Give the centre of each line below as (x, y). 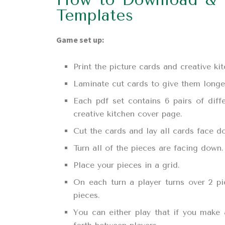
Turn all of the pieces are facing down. (149, 148)
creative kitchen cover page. (128, 114)
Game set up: (80, 39)
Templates (95, 15)
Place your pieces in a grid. (127, 165)
